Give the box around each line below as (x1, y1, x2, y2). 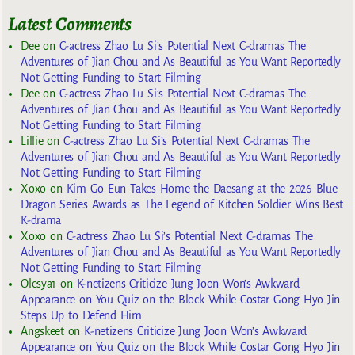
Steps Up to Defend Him (21, 308, 142, 322)
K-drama (21, 213, 61, 227)
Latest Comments (8, 11, 132, 37)
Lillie (21, 134, 44, 147)
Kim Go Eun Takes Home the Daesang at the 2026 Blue (66, 181, 338, 195)
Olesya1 (21, 277, 56, 290)
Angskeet (21, 324, 64, 338)
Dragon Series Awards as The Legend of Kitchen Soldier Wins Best (21, 197, 344, 211)
